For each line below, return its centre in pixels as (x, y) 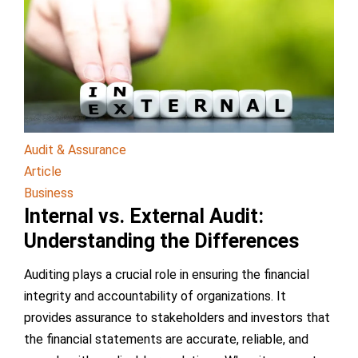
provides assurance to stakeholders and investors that (177, 317)
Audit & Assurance (75, 150)
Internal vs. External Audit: (144, 217)
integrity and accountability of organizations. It (155, 296)
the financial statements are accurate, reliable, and (166, 339)
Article (43, 172)
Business (49, 193)
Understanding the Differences (161, 241)
